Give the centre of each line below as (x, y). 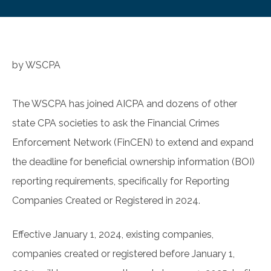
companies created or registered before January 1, (123, 254)
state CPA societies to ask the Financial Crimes (116, 123)
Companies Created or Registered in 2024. (109, 201)
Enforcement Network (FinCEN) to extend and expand (133, 143)
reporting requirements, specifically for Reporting (121, 181)
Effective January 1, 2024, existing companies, (113, 235)
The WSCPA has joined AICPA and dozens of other (125, 104)
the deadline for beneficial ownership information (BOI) (133, 162)
